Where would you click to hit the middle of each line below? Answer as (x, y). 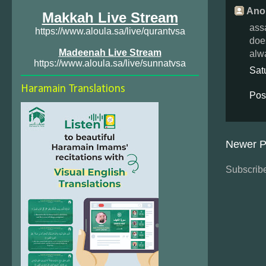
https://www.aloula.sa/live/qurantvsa (110, 31)
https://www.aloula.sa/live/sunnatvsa (110, 63)
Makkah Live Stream (110, 18)
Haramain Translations (73, 89)
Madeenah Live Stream (110, 53)
